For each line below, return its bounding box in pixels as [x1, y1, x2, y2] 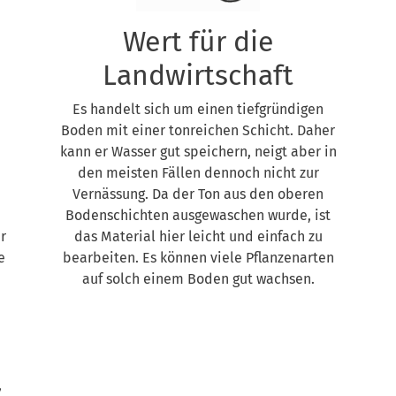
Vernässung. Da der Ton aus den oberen [72, 186, 324, 202]
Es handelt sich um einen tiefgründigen [72, 101, 324, 118]
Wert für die [122, 25, 274, 58]
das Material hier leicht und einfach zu [73, 228, 323, 245]
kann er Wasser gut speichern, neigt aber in [59, 143, 337, 160]
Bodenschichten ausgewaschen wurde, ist [65, 207, 331, 224]
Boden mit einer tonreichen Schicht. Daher [61, 122, 335, 139]
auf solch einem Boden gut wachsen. [81, 270, 315, 287]
